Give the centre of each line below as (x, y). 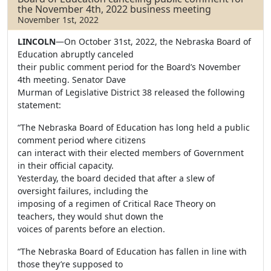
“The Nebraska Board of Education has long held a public (134, 127)
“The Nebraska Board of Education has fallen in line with (132, 251)
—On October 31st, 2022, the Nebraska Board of (153, 41)
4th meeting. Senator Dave (72, 80)
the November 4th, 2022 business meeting (114, 9)
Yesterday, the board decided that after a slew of (116, 178)
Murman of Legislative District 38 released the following (131, 92)
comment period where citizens (82, 140)
